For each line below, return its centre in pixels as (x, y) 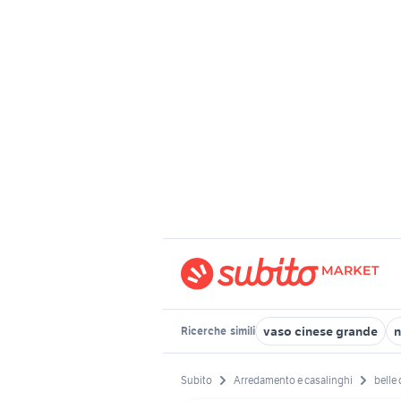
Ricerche (205, 331)
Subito (196, 380)
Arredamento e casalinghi (293, 380)
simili (242, 331)
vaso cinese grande (320, 331)
